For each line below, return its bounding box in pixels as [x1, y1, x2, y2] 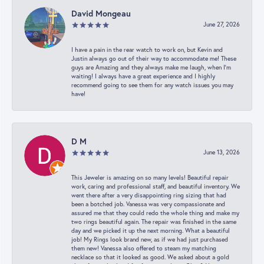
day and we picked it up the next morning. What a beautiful [71, 226, 230, 235]
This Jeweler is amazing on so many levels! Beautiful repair [71, 173, 229, 181]
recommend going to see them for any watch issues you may [71, 81, 233, 89]
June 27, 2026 [203, 20, 240, 28]
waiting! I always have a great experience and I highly [71, 72, 215, 80]
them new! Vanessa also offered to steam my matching [71, 244, 216, 252]
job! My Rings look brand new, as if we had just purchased [71, 235, 228, 243]
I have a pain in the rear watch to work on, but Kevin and [71, 45, 223, 54]
